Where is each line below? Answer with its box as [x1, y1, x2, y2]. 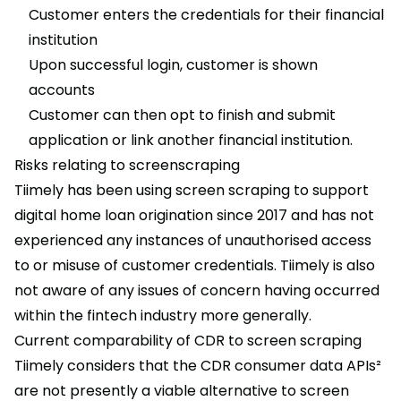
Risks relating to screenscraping [14, 155, 240, 176]
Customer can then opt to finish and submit [29, 105, 336, 126]
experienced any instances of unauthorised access [14, 230, 371, 252]
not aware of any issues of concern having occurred [14, 280, 380, 302]
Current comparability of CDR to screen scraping [14, 330, 365, 352]
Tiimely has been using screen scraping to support [14, 180, 369, 201]
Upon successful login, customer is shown [29, 55, 318, 76]
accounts [29, 80, 95, 101]
